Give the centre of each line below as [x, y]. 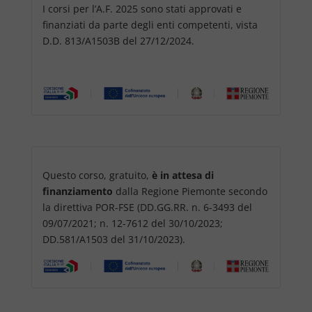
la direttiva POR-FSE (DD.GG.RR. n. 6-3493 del [147, 207]
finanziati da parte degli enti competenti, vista [150, 24]
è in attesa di [182, 175]
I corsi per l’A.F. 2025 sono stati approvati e [142, 8]
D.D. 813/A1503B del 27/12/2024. [118, 40]
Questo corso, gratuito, [97, 175]
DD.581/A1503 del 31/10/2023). [114, 239]
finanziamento [77, 191]
